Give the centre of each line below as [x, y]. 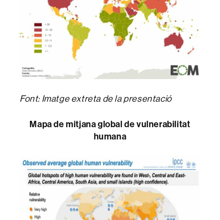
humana [110, 137]
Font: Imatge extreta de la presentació [96, 99]
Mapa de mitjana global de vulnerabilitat [110, 124]
